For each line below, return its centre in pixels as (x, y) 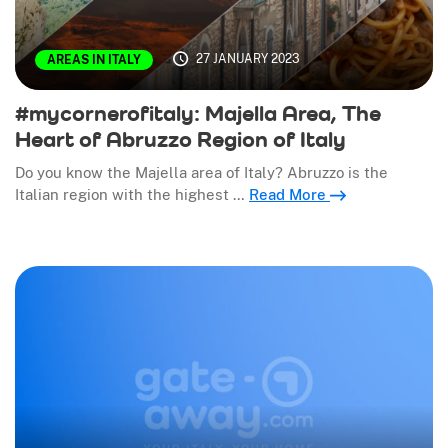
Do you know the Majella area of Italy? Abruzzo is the (201, 172)
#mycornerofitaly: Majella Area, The (198, 112)
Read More (289, 194)
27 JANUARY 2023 (247, 58)
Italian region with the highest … (132, 194)
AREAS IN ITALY (94, 59)
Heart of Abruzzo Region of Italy (180, 138)
